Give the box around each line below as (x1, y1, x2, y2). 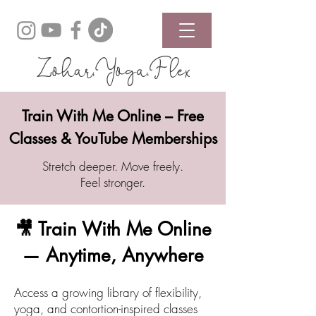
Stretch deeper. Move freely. (42, 158, 183, 174)
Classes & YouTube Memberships (8, 129, 217, 148)
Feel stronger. (80, 174, 145, 190)
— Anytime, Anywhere (22, 243, 204, 267)
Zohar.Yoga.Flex (36, 59, 190, 79)
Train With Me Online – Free (22, 107, 204, 126)
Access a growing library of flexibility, (14, 284, 202, 300)
